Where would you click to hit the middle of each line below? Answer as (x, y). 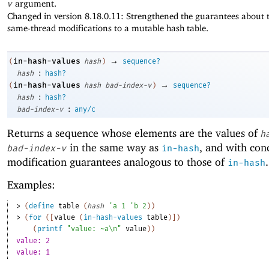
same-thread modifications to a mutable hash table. (108, 28)
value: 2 (33, 241)
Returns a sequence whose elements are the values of (134, 133)
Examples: (31, 185)
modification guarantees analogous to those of (117, 162)
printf (50, 229)
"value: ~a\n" (94, 229)
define (42, 206)
